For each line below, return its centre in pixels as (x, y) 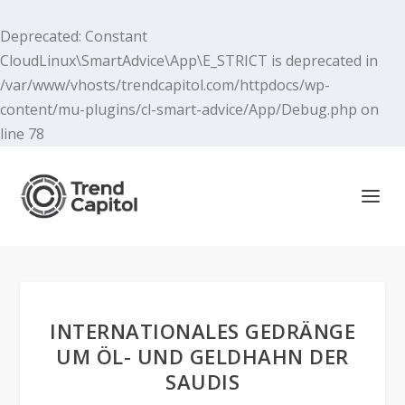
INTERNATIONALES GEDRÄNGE (202, 331)
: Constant (113, 36)
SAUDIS (202, 381)
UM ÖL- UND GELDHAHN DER (202, 356)
